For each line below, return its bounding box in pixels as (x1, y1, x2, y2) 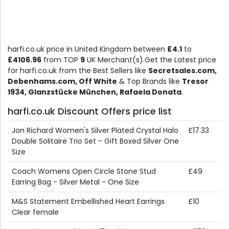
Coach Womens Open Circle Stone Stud (12, 166, 156, 177)
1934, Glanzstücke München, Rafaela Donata (8, 87, 181, 98)
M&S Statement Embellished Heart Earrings (12, 196, 165, 207)
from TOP (41, 55, 80, 65)
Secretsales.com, (148, 65, 217, 76)
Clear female (12, 207, 59, 218)
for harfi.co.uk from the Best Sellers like (8, 65, 148, 76)
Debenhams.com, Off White (8, 76, 117, 87)
